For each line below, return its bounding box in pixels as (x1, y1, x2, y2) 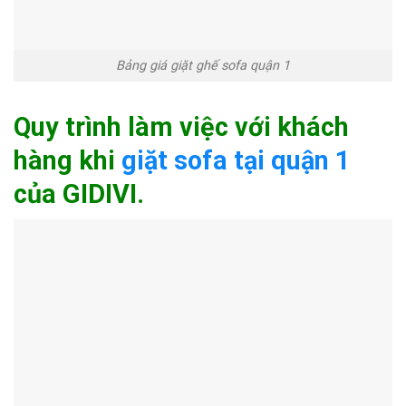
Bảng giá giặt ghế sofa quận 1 (116, 58, 290, 74)
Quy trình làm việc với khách (14, 111, 349, 142)
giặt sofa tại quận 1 (121, 144, 351, 176)
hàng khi (14, 144, 121, 176)
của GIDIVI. (14, 178, 144, 209)
